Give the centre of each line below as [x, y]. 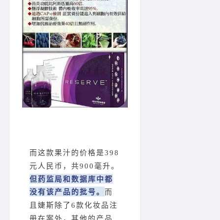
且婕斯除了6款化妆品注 [74, 205]
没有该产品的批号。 [67, 191]
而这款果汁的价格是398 [74, 152]
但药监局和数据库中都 [71, 179]
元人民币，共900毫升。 [74, 166]
